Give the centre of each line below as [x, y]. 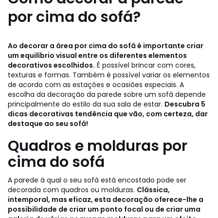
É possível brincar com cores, [145, 65]
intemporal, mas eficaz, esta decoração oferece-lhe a [106, 199]
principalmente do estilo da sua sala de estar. [86, 104]
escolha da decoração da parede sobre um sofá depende [107, 94]
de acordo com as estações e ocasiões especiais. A [96, 84]
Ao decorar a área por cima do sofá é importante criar [106, 45]
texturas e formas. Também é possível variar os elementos [109, 75]
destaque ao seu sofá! [48, 123]
